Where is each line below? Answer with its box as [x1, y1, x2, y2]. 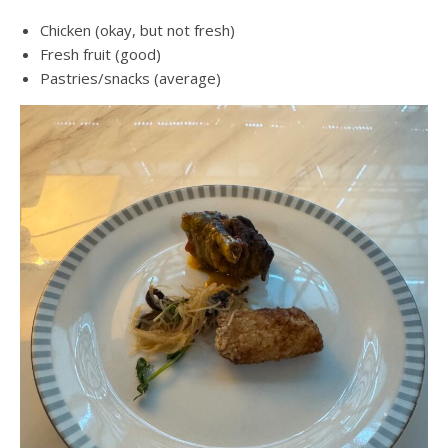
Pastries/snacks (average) [40, 67, 221, 88]
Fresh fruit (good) [40, 43, 161, 64]
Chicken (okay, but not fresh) [40, 19, 235, 40]
